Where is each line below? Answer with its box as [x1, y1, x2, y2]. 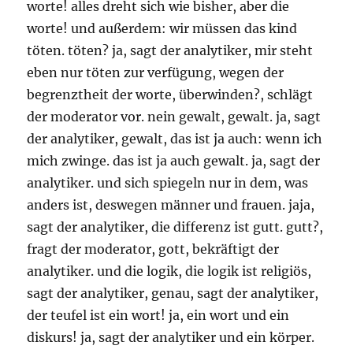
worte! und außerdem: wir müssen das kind [27, 20, 298, 37]
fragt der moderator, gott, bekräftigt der [27, 241, 280, 258]
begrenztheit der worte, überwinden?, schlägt [27, 87, 314, 103]
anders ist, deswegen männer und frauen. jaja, [27, 197, 315, 214]
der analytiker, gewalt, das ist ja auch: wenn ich [27, 131, 323, 147]
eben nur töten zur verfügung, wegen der [27, 65, 284, 81]
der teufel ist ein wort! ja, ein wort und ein [27, 307, 290, 324]
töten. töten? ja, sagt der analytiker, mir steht [27, 43, 314, 59]
